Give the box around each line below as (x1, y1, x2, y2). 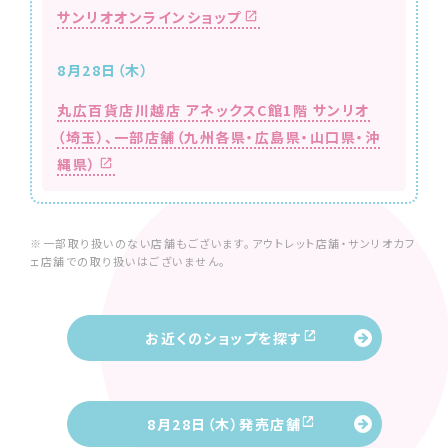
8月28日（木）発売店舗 (147, 413, 301, 434)
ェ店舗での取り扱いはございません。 (30, 252, 227, 269)
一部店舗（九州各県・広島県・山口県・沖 (113, 127, 380, 148)
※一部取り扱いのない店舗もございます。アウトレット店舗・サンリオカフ (30, 234, 415, 251)
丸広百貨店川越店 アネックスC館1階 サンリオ (57, 100, 370, 121)
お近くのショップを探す (145, 327, 303, 348)
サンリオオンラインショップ (57, 7, 242, 28)
